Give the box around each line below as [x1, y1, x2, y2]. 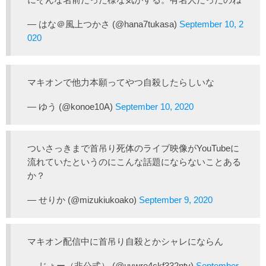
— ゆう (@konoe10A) [27, 102, 115, 112]
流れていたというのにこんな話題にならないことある [27, 157, 241, 167]
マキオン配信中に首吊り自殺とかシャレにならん [27, 236, 223, 247]
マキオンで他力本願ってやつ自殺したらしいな [27, 77, 214, 88]
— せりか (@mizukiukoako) [27, 195, 139, 205]
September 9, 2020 [139, 195, 213, 205]
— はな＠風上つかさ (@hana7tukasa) [27, 19, 179, 30]
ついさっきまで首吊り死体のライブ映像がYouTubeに [27, 143, 239, 154]
